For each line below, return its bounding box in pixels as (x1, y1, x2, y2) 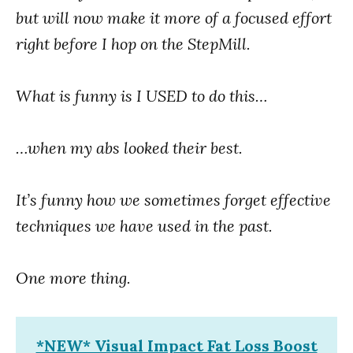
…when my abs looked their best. (16, 137, 243, 158)
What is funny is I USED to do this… (16, 85, 267, 106)
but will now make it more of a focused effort (16, 7, 332, 28)
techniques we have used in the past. (16, 215, 273, 236)
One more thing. (16, 267, 131, 288)
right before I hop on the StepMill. (16, 33, 251, 54)
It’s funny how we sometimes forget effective (16, 189, 331, 210)
